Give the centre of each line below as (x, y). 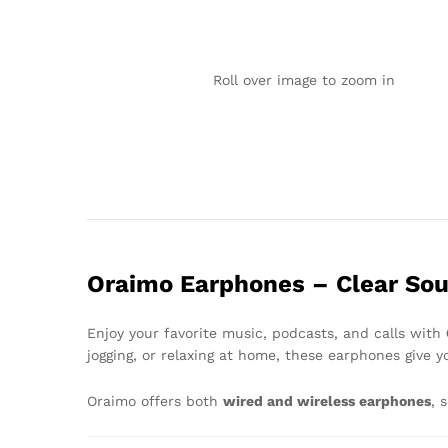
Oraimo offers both (155, 400)
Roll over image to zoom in (303, 80)
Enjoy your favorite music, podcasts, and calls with (266, 333)
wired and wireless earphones (327, 400)
